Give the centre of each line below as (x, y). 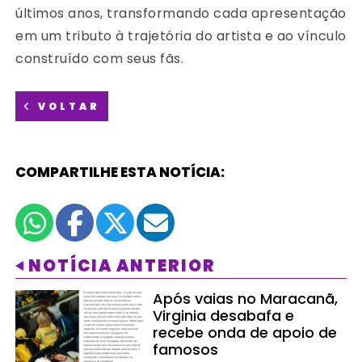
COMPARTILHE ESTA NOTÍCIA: (120, 173)
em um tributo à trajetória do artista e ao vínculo (181, 36)
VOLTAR (67, 107)
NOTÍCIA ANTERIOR (122, 266)
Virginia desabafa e (224, 316)
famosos (186, 350)
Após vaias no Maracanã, (246, 299)
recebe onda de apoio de (245, 333)
